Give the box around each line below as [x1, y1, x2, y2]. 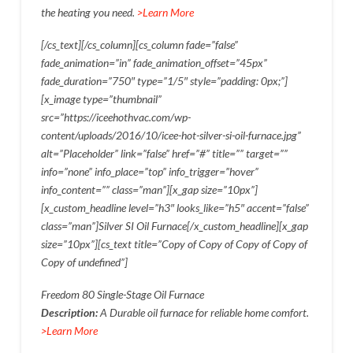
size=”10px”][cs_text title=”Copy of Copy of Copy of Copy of [40, 236, 307, 251]
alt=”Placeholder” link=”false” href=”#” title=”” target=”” [40, 146, 288, 160]
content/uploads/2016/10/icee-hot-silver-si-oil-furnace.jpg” [40, 128, 301, 142]
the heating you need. [40, 5, 137, 19]
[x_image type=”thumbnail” [40, 91, 162, 106]
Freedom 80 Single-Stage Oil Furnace [40, 288, 204, 302]
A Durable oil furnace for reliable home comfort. [99, 306, 309, 320]
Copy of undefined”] [40, 255, 128, 269]
